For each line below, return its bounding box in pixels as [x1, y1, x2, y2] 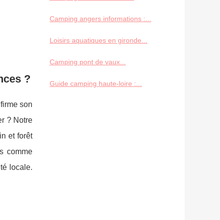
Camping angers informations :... [50, 14, 151, 23]
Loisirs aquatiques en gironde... [50, 36, 147, 44]
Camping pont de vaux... [50, 57, 126, 66]
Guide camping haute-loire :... [50, 79, 142, 87]
